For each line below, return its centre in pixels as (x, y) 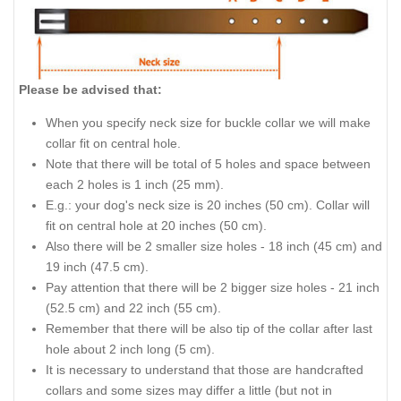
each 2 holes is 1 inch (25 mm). (135, 184)
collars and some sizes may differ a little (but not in (189, 390)
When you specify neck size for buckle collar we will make (208, 122)
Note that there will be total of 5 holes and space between (208, 163)
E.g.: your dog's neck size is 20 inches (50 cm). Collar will (208, 205)
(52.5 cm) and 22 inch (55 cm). (133, 307)
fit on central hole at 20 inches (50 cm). (156, 225)
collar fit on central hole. (113, 143)
